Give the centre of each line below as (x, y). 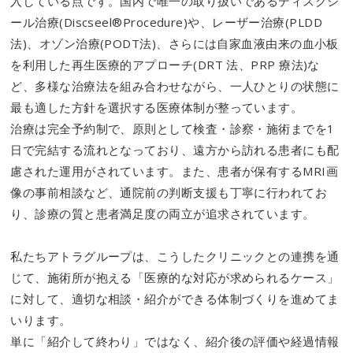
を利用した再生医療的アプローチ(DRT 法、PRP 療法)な (165, 65)
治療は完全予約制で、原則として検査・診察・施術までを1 (173, 129)
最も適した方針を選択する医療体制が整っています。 (157, 108)
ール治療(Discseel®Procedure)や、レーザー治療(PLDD (167, 22)
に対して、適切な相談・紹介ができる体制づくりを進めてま (175, 299)
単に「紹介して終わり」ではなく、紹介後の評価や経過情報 (175, 342)
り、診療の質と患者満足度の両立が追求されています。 (163, 214)
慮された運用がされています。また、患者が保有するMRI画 (175, 171)
